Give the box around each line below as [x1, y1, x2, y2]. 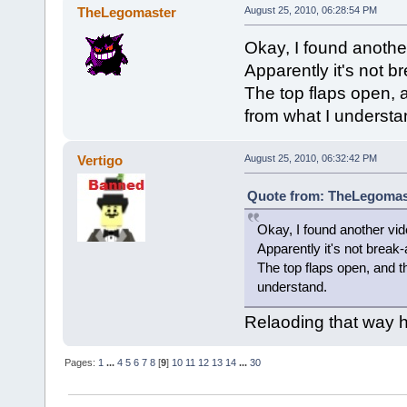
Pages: [65, 357, 99, 369]
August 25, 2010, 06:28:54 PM [243, 5, 377, 16]
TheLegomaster [77, 5, 177, 21]
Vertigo [77, 153, 124, 169]
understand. [256, 279, 327, 295]
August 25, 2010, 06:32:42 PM [243, 153, 377, 164]
